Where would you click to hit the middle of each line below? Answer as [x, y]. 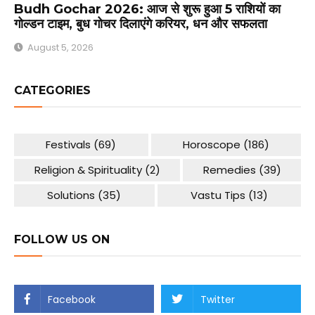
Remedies [229, 170]
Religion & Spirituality [88, 170]
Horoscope [211, 145]
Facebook [72, 300]
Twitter [218, 300]
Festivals [69, 145]
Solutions [71, 195]
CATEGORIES [52, 91]
